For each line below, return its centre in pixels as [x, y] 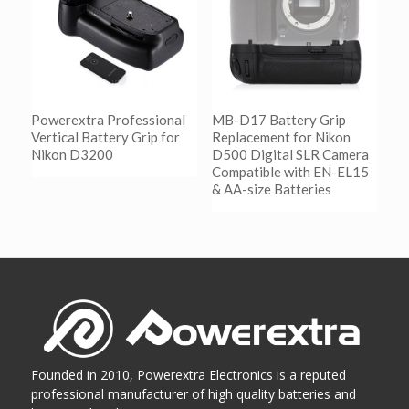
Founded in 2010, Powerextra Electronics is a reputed [188, 374]
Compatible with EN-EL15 [290, 172]
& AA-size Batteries [271, 189]
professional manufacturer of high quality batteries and [193, 393]
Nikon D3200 [72, 154]
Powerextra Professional [108, 120]
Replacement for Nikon [281, 137]
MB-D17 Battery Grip [278, 120]
